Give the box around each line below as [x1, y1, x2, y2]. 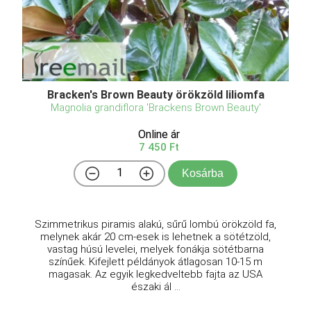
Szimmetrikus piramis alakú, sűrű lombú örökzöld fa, [35, 218, 276, 231]
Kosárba [182, 167, 224, 180]
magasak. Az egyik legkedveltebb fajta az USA [49, 268, 262, 281]
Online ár [138, 128, 180, 142]
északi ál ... [131, 280, 180, 294]
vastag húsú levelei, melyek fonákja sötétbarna [47, 243, 264, 256]
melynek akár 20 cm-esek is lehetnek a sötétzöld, [40, 230, 271, 244]
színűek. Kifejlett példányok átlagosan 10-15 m [49, 255, 262, 269]
